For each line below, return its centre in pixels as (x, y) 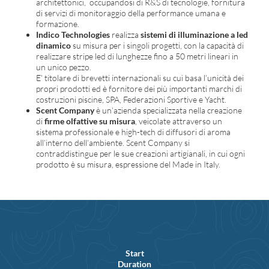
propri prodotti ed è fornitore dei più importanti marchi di (139, 89)
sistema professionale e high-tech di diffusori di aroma (133, 132)
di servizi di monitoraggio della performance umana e (131, 13)
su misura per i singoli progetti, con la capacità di (157, 45)
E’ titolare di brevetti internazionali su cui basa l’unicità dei (140, 78)
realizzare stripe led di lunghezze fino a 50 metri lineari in (137, 56)
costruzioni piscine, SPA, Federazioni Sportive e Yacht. (131, 99)
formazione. (58, 24)
